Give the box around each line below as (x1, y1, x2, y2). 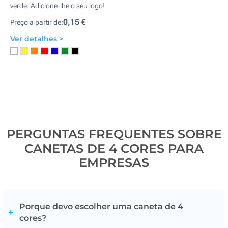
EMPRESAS (79, 155, 149, 170)
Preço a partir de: (10, 18, 63, 26)
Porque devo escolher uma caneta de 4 (19, 202, 183, 211)
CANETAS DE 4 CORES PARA (24, 141, 204, 156)
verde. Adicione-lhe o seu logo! (10, 2, 105, 10)
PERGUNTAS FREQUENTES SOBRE (6, 127, 222, 141)
